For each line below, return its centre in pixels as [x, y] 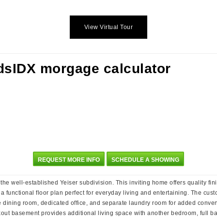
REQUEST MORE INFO [69, 160]
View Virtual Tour [108, 27]
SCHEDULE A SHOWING [145, 160]
